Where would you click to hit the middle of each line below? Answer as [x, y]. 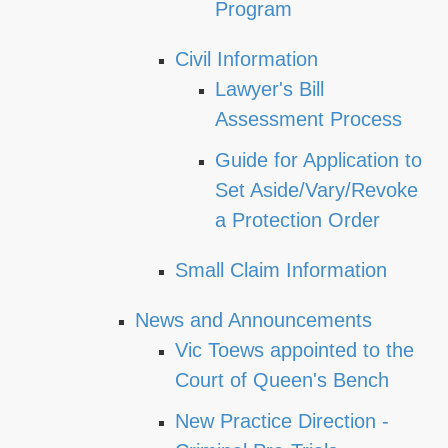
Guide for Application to [318, 160]
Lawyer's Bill [269, 89]
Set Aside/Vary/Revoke [316, 190]
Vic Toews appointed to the [294, 350]
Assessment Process [308, 119]
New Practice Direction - [282, 421]
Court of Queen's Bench [282, 380]
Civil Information [246, 59]
